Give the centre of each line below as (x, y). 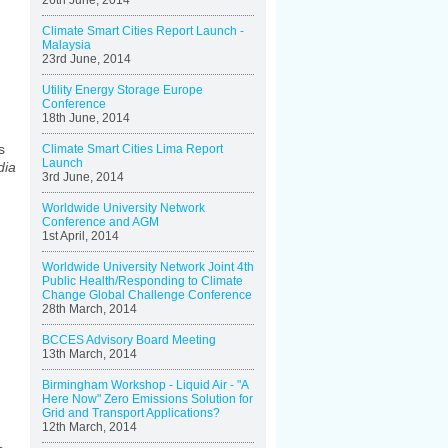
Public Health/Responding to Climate (142, 281)
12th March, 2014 (89, 427)
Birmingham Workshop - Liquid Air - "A (145, 385)
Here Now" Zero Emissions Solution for (147, 399)
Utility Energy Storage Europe (122, 90)
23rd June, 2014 (86, 59)
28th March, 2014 (89, 309)
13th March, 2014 (89, 354)
